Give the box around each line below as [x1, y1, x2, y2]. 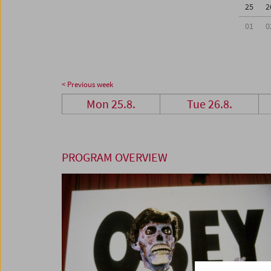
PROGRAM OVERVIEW [62, 149, 168, 165]
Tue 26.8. [186, 96, 232, 112]
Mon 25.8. [87, 96, 136, 112]
